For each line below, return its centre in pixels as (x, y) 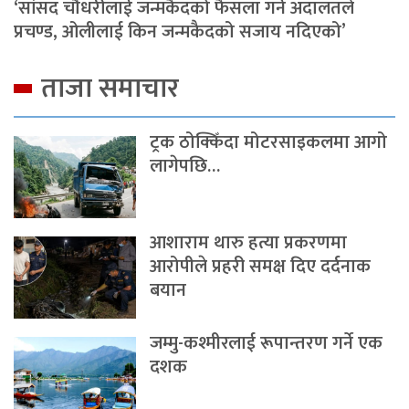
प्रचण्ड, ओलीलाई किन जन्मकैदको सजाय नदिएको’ (180, 31)
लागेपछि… (185, 166)
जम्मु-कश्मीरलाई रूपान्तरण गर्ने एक (267, 343)
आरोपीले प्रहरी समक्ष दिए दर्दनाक (261, 266)
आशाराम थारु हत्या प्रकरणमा (249, 242)
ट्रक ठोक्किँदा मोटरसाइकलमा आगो (269, 142)
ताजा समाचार (110, 88)
